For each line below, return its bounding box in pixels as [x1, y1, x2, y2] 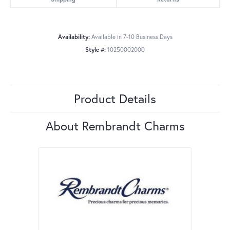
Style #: [85, 46, 106, 54]
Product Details [74, 90, 156, 107]
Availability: [57, 33, 90, 41]
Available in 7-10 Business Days [91, 33, 172, 41]
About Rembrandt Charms [45, 118, 185, 135]
